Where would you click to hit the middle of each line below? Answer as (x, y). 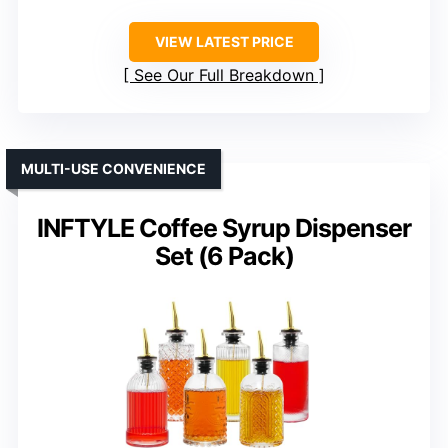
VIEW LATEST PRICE (224, 41)
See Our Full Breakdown (224, 74)
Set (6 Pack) (224, 255)
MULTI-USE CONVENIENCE (113, 168)
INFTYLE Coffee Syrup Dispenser (224, 227)
